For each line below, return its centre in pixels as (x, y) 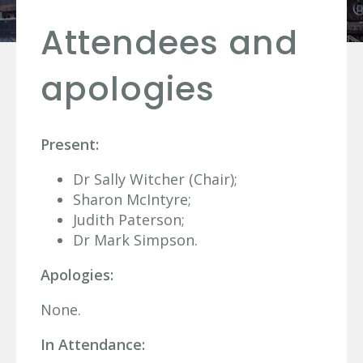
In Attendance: (93, 344)
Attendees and (169, 43)
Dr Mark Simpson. (135, 239)
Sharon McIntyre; (132, 199)
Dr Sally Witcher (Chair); (155, 179)
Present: (70, 144)
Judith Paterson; (129, 219)
